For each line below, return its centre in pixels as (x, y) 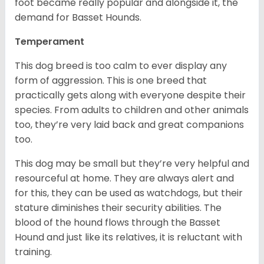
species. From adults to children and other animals (132, 110)
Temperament (49, 41)
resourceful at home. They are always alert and (124, 178)
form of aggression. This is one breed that (111, 80)
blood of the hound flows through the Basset (118, 222)
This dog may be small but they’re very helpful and (132, 163)
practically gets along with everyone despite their (130, 95)
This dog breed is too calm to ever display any (121, 65)
